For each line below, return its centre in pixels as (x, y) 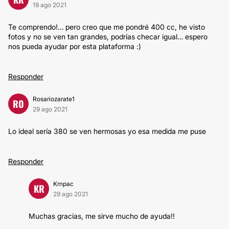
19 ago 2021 (50, 5)
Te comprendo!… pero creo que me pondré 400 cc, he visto (107, 27)
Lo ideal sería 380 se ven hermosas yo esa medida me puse (107, 131)
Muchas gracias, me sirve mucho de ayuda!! (102, 216)
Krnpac (63, 184)
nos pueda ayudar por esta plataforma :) (75, 46)
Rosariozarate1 (54, 99)
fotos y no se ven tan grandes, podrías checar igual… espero (108, 37)
